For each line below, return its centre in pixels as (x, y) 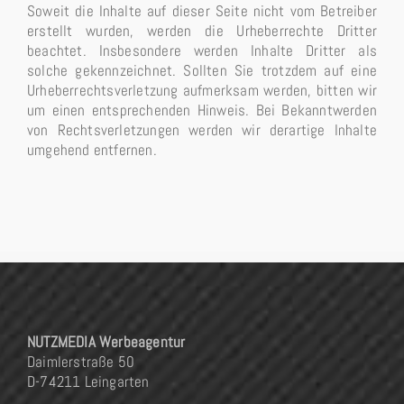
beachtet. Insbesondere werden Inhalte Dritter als (202, 51)
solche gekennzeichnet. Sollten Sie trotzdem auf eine (202, 71)
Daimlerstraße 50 (81, 362)
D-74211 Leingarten (88, 382)
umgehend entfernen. (92, 150)
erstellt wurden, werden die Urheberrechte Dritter (202, 31)
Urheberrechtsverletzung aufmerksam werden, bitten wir (202, 91)
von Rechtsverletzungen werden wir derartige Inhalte (202, 130)
